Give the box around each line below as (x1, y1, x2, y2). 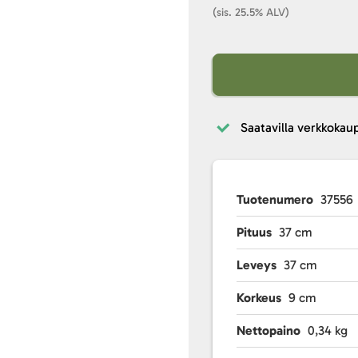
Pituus (237, 225, 272, 240)
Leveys (237, 257, 277, 272)
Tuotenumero (237, 192, 314, 207)
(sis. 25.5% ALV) (213, 6, 290, 19)
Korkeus (237, 290, 282, 305)
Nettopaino (237, 323, 301, 338)
